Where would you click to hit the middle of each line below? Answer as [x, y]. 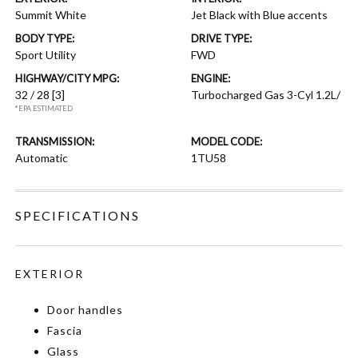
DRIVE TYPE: [221, 38]
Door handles [86, 310]
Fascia [65, 330]
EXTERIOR [50, 274]
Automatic [42, 158]
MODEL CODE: [227, 141]
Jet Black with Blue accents [259, 15]
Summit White [51, 15]
